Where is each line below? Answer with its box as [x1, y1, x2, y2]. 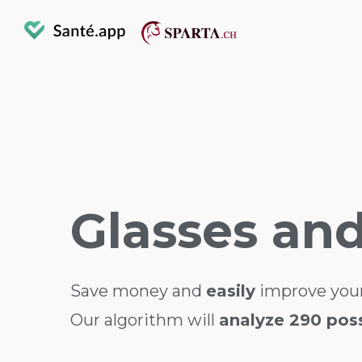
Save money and [70, 280, 206, 301]
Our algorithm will [70, 309, 219, 330]
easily [206, 280, 255, 301]
